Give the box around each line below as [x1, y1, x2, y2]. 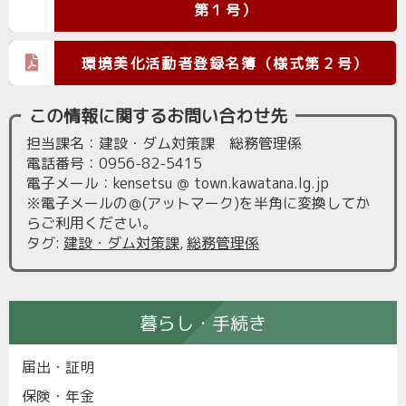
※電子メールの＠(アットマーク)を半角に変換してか [26, 193, 370, 213]
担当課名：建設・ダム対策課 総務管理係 [26, 133, 302, 153]
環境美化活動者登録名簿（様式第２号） [82, 53, 369, 73]
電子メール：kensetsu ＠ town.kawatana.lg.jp [26, 173, 329, 193]
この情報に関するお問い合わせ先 [29, 104, 287, 128]
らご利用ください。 [26, 213, 157, 233]
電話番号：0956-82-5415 [26, 153, 202, 173]
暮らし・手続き [140, 310, 266, 335]
